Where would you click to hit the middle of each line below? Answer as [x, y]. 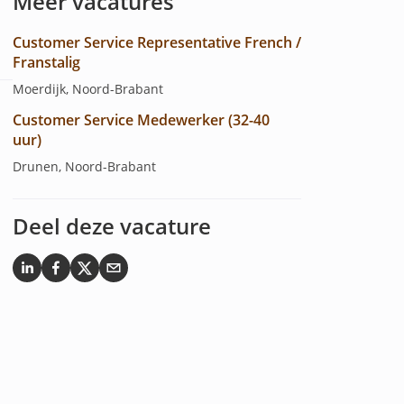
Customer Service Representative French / [156, 42]
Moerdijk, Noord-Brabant [87, 89]
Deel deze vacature [111, 226]
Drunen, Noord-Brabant [84, 166]
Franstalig [46, 62]
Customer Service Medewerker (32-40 [141, 120]
